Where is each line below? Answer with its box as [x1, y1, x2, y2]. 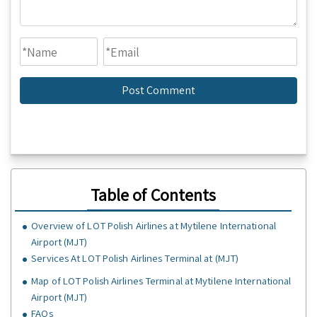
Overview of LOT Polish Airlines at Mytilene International [31, 219, 276, 233]
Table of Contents [90, 183, 217, 207]
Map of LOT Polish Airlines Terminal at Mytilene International [31, 274, 292, 288]
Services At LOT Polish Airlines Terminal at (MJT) [31, 251, 239, 265]
